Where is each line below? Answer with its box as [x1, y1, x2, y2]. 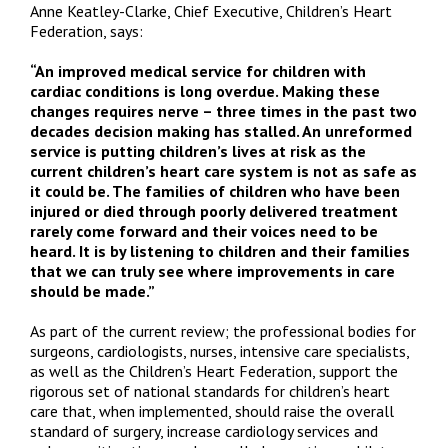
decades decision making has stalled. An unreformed [30, 121, 412, 141]
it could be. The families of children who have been [30, 181, 400, 201]
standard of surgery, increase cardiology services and [30, 421, 378, 441]
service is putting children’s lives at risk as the [30, 141, 366, 161]
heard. [30, 241, 79, 261]
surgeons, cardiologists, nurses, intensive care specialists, [30, 341, 409, 361]
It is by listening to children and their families [79, 241, 410, 261]
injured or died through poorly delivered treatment [30, 201, 398, 221]
